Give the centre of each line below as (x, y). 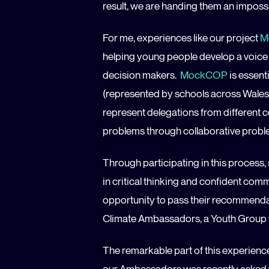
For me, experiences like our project (181, 37)
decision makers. (141, 74)
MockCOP (204, 74)
